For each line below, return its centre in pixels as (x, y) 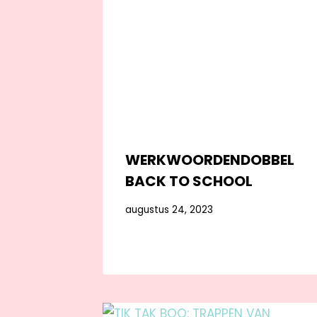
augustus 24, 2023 (169, 209)
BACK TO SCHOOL (189, 181)
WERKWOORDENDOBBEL (209, 160)
